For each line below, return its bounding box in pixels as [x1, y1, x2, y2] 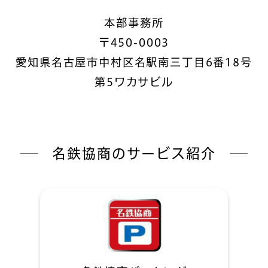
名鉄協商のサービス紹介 [52, 146, 216, 160]
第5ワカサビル [95, 76, 173, 87]
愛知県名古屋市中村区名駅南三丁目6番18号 [16, 56, 252, 68]
